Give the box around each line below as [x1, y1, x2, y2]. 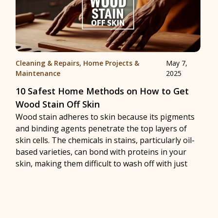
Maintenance [16, 69, 60, 78]
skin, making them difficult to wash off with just [16, 158, 187, 169]
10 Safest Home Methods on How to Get [16, 85, 189, 97]
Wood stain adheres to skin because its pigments [16, 111, 195, 123]
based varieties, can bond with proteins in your [16, 146, 186, 158]
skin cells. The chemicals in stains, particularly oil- [16, 135, 195, 146]
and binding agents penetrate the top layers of [16, 123, 187, 134]
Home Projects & [83, 58, 139, 68]
